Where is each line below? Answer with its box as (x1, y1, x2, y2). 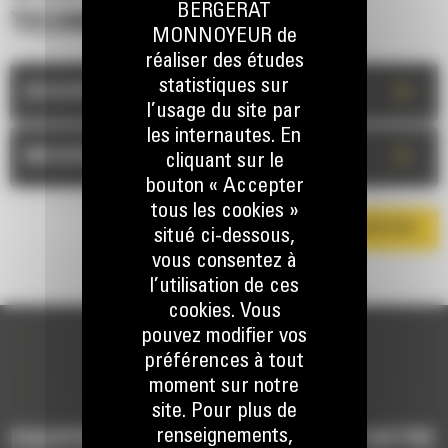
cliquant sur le (164, 151, 284, 173)
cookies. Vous (167, 301, 281, 323)
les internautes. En (147, 126, 301, 148)
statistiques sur (159, 76, 289, 98)
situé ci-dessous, (153, 226, 295, 248)
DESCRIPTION (25, 83, 138, 102)
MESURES (25, 147, 106, 166)
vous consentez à (151, 251, 297, 273)
